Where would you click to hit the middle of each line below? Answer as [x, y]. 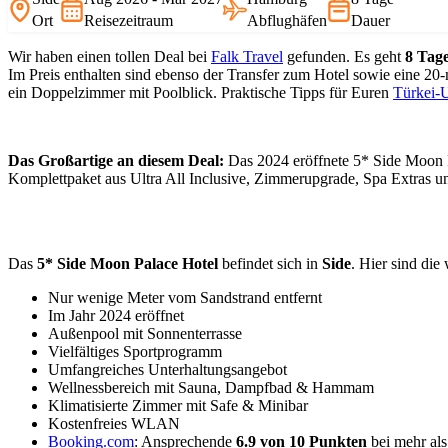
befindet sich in [270, 263]
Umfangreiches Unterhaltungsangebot [167, 369]
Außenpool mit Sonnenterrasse [145, 333]
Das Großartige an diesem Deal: [116, 160]
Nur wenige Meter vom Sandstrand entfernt [185, 297]
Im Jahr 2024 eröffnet [116, 315]
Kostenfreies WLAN [114, 423]
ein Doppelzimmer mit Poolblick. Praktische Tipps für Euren [200, 92]
